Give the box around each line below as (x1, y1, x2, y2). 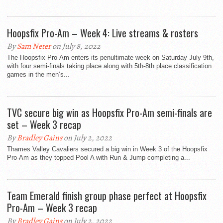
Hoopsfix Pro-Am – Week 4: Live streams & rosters (7, 25, 198, 41)
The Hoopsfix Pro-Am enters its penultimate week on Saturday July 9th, (7, 54, 214, 62)
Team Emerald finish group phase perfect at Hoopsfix (7, 188, 207, 204)
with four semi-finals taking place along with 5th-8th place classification (7, 62, 212, 70)
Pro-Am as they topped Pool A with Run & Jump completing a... (7, 154, 190, 162)
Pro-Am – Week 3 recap (7, 200, 97, 216)
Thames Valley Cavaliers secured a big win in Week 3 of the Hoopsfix (7, 145, 208, 153)
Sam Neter (17, 41, 51, 52)
